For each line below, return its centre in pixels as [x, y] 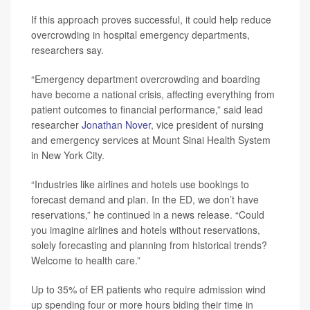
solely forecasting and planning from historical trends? [149, 245]
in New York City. [68, 155]
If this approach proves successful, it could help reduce [151, 19]
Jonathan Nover [116, 124]
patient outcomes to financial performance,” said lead [147, 109]
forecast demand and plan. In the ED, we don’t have [145, 199]
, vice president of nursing [207, 124]
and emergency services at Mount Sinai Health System [151, 139]
